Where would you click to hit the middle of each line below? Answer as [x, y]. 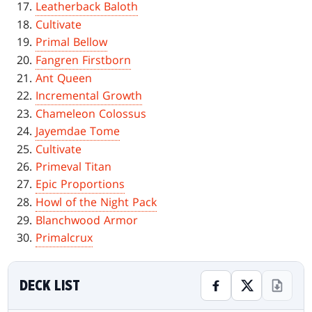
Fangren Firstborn [84, 60]
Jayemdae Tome [78, 131]
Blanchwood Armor [87, 220]
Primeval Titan [74, 167]
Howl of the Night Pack [96, 202]
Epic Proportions [80, 184]
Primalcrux [64, 238]
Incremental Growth [89, 96]
